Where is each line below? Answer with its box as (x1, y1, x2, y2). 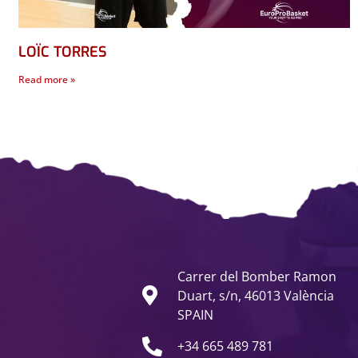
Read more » (18, 73, 76, 87)
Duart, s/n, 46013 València (177, 286, 335, 304)
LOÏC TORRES (18, 42, 108, 62)
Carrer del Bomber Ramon (177, 267, 337, 285)
